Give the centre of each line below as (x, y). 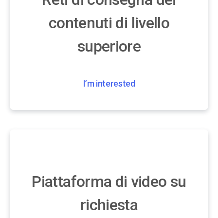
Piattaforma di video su (109, 181)
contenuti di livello (109, 23)
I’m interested (109, 83)
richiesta (109, 205)
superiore (109, 46)
